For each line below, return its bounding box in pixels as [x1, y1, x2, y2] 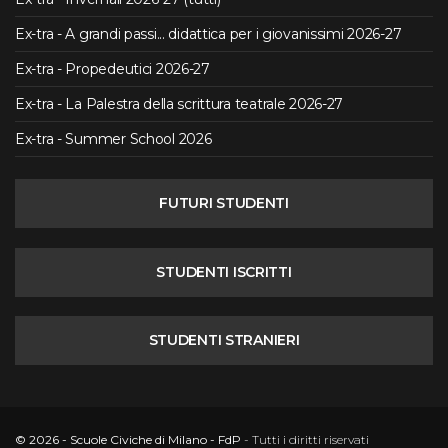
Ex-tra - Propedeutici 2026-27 [15, 60, 210, 79]
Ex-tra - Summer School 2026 [15, 130, 212, 149]
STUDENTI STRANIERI [148, 331, 300, 350]
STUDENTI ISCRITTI [156, 262, 292, 281]
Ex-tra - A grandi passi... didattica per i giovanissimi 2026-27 [15, 25, 402, 44]
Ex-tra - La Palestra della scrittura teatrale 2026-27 [15, 95, 344, 114]
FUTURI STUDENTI [159, 194, 289, 213]
